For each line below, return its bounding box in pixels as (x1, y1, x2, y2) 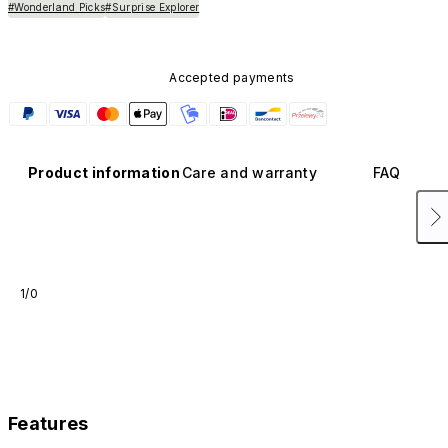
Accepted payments (169, 69, 295, 85)
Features (8, 412, 89, 434)
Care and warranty (181, 163, 318, 181)
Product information (28, 163, 181, 181)
